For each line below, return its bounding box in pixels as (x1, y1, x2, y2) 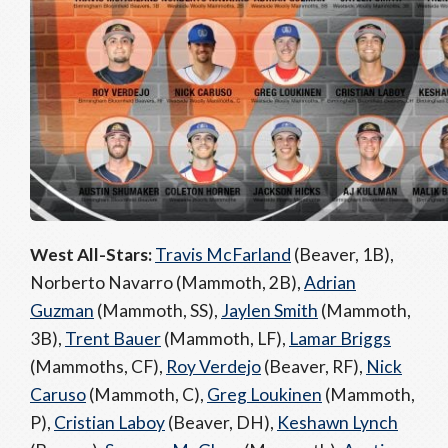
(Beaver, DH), (165, 412, 277, 433)
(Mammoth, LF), (161, 328, 289, 349)
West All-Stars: (30, 244, 155, 265)
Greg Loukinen (207, 384, 322, 405)
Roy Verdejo (166, 356, 261, 377)
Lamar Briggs (289, 328, 391, 349)
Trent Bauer (65, 328, 161, 349)
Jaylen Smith (221, 300, 318, 321)
